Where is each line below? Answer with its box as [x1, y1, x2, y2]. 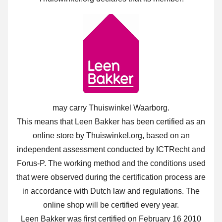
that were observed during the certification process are [16, 173, 206, 182]
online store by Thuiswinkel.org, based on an [32, 131, 190, 140]
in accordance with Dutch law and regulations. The [22, 187, 200, 196]
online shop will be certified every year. [43, 201, 179, 210]
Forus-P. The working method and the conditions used [16, 159, 206, 168]
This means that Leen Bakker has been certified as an [17, 117, 205, 126]
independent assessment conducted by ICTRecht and [17, 145, 205, 154]
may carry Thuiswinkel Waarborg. [53, 104, 169, 112]
